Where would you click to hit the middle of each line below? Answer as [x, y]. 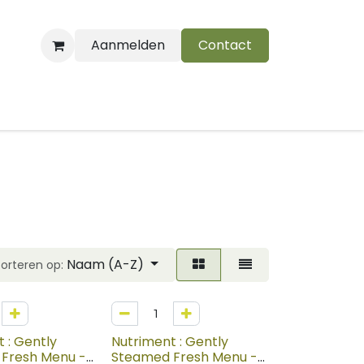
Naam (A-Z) [106, 264]
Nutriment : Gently [169, 342]
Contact [225, 45]
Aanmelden [128, 45]
